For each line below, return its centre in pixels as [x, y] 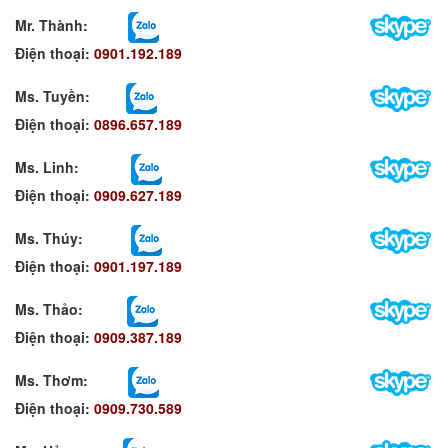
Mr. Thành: [69, 24]
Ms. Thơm [49, 379]
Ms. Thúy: [71, 237]
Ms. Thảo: [71, 308]
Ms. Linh [44, 166]
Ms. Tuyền [50, 95]
